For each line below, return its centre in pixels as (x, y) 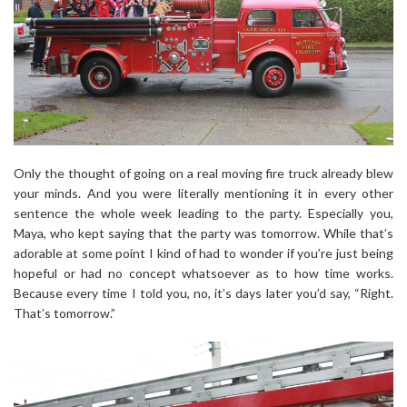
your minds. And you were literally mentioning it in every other (203, 193)
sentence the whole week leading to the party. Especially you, (203, 213)
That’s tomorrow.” (65, 313)
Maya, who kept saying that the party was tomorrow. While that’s (203, 233)
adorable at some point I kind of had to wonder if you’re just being (203, 253)
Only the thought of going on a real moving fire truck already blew (203, 173)
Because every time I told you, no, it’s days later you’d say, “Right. (203, 293)
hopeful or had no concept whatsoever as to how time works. (203, 273)
